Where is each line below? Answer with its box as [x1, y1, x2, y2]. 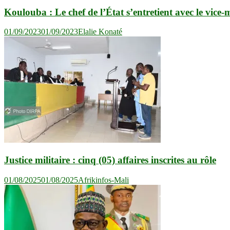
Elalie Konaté [78, 27, 122, 36]
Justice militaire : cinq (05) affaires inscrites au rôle [4, 154, 216, 165]
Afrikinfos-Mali [78, 175, 129, 184]
